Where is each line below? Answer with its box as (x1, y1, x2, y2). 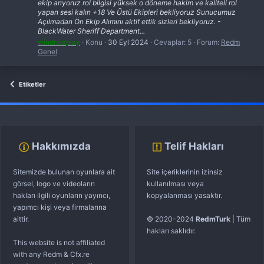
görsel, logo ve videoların (13, 179, 95, 189)
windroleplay (38, 38, 80, 47)
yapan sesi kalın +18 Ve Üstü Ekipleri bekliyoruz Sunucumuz (38, 8, 236, 17)
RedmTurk (196, 214, 230, 224)
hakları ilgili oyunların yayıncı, (13, 191, 110, 200)
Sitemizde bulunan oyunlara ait (13, 167, 115, 177)
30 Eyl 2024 (108, 38, 148, 47)
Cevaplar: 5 (154, 38, 192, 47)
